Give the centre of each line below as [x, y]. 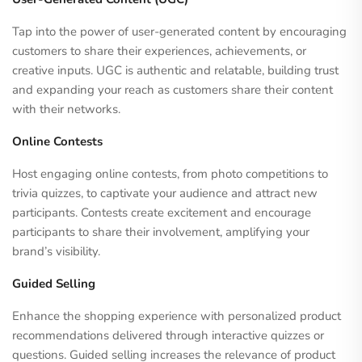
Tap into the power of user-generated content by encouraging [179, 32]
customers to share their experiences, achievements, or [159, 51]
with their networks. [66, 109]
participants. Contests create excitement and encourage [162, 213]
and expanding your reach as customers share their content [173, 90]
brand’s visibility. [56, 251]
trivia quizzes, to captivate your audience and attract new [165, 193]
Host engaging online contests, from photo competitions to [170, 174]
